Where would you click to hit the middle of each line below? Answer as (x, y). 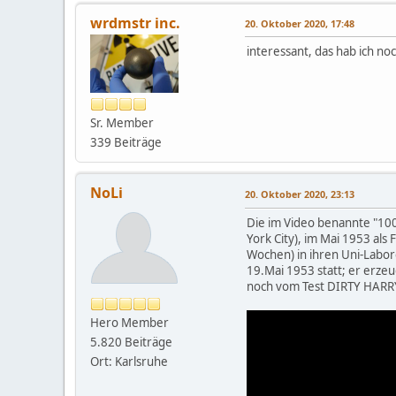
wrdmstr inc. (135, 23)
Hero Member (129, 322)
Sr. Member (122, 122)
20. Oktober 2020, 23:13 (300, 194)
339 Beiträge (126, 142)
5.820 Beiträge (131, 342)
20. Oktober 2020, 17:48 (300, 23)
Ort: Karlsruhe (129, 361)
